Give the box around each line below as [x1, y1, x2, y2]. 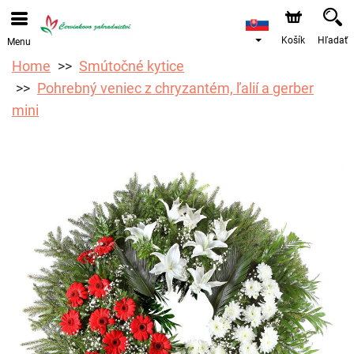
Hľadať [318, 35, 348, 46]
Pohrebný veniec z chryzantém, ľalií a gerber [37, 80, 314, 96]
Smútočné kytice [79, 58, 184, 74]
